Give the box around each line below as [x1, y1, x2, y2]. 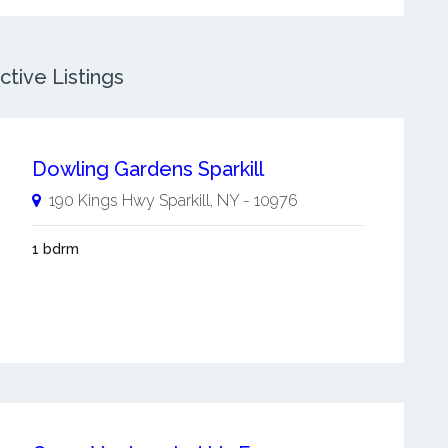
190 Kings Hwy [48, 191, 155, 210]
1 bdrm [31, 241, 79, 257]
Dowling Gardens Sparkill [31, 157, 264, 181]
